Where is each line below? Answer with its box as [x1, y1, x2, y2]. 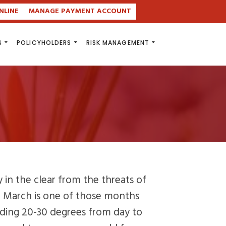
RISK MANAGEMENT [86, 38, 149, 47]
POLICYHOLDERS [17, 38, 72, 47]
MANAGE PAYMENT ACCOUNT [28, 6, 131, 17]
